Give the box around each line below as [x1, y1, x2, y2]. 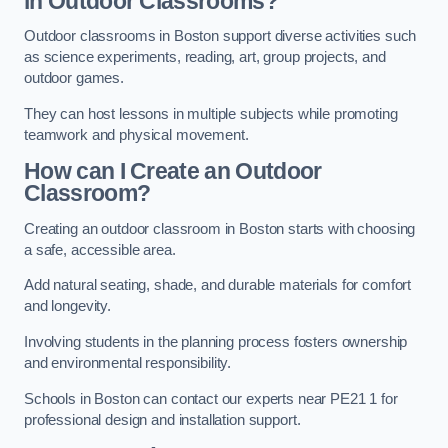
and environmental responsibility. [24, 355, 232, 371]
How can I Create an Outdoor [24, 158, 322, 185]
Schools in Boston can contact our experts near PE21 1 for [24, 390, 398, 407]
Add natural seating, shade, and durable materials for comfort [24, 277, 412, 294]
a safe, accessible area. [24, 241, 176, 258]
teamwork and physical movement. [24, 126, 249, 143]
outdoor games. [24, 70, 124, 87]
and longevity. [24, 298, 111, 315]
